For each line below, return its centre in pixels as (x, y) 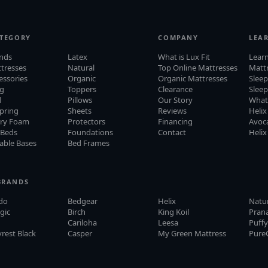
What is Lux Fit (184, 57)
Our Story (176, 100)
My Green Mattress (192, 233)
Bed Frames (88, 143)
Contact (172, 132)
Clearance (176, 89)
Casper (80, 233)
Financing (176, 121)
